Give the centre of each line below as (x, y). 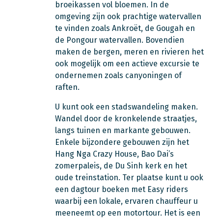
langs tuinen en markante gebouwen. (123, 130)
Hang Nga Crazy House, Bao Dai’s (114, 154)
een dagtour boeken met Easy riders (122, 189)
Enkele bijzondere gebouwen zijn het (122, 142)
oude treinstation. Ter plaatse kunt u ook (129, 178)
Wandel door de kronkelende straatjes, (126, 119)
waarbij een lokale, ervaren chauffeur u (126, 201)
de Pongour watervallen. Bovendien (120, 40)
